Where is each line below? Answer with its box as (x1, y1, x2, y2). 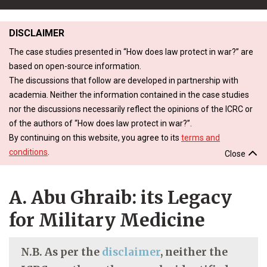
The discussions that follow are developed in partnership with (9, 75, 238, 85)
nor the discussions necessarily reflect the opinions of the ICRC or (9, 104, 253, 114)
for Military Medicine (9, 208, 205, 231)
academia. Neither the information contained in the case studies (9, 89, 249, 100)
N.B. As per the (21, 245, 102, 259)
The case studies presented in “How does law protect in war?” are (9, 46, 253, 57)
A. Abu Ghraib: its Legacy (9, 185, 232, 209)
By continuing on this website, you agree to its (9, 132, 181, 142)
